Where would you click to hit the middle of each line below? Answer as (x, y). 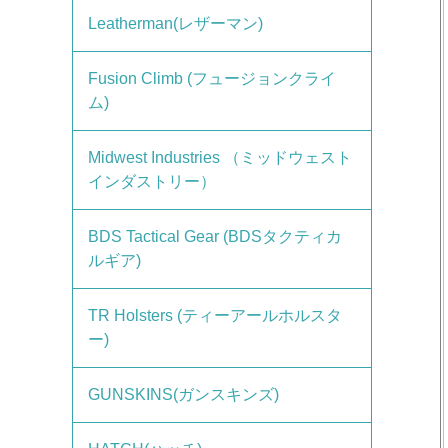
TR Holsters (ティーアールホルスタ (215, 315)
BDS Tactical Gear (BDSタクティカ (215, 236)
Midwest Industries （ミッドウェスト (220, 157)
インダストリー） (152, 181)
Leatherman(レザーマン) (175, 23)
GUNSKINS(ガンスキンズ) (183, 394)
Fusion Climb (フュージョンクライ (212, 78)
